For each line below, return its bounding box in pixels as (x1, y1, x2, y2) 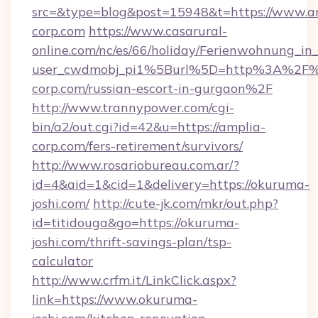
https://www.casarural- (89, 23, 227, 39)
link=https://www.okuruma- (32, 291, 197, 307)
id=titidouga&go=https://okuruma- (32, 214, 239, 231)
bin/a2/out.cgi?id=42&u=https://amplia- (32, 119, 265, 135)
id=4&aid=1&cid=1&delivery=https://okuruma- (32, 176, 309, 192)
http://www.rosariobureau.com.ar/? (32, 157, 239, 173)
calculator (32, 253, 93, 269)
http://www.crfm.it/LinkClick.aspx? (32, 272, 236, 288)
